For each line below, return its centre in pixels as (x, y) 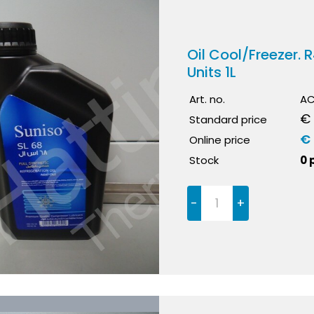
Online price (220, 139)
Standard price (228, 119)
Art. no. (207, 99)
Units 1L (212, 72)
